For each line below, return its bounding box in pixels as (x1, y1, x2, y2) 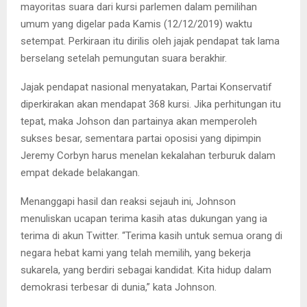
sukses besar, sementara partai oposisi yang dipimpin (21, 132, 261, 145)
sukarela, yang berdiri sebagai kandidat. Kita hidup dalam (21, 264, 271, 276)
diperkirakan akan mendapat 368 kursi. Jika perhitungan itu (21, 98, 281, 110)
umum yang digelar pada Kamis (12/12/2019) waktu (21, 18, 252, 30)
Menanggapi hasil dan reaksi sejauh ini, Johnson (21, 195, 236, 208)
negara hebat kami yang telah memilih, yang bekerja (21, 247, 251, 259)
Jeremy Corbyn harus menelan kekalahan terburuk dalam (21, 149, 275, 162)
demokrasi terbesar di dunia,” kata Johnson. (21, 281, 217, 293)
